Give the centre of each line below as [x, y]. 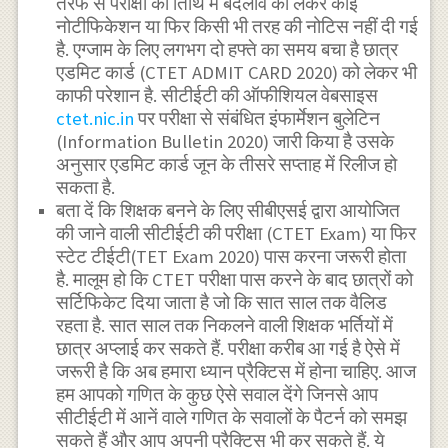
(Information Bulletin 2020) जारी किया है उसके [225, 141]
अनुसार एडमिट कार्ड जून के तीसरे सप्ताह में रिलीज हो [227, 164]
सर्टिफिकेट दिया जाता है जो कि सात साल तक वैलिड [222, 302]
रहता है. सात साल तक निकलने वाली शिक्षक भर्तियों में [225, 325]
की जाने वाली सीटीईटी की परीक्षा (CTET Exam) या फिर [236, 233]
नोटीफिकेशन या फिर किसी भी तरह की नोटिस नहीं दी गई [237, 26]
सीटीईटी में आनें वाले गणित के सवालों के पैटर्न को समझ [232, 417]
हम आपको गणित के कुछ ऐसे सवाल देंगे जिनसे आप [217, 394]
